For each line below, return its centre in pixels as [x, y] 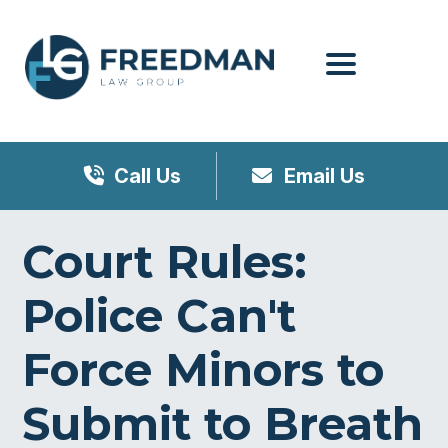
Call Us [147, 175]
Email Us [321, 175]
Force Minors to [203, 369]
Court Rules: [165, 261]
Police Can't [159, 315]
